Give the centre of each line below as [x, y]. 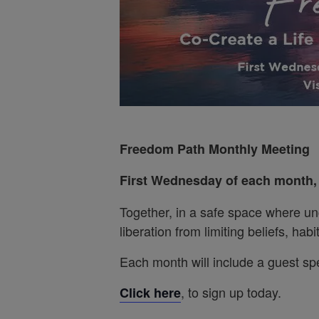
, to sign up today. [236, 292]
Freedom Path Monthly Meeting [215, 149]
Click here [150, 293]
